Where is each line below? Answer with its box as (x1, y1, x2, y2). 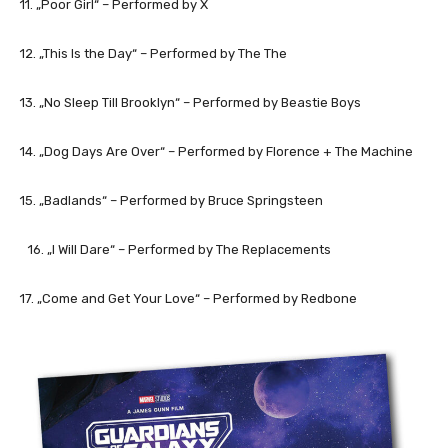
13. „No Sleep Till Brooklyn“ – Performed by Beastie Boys (20, 94, 369, 110)
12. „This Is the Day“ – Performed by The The (20, 45, 295, 61)
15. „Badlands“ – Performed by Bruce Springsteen (20, 192, 323, 208)
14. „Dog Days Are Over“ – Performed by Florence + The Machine (20, 143, 421, 159)
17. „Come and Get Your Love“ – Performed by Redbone (20, 290, 357, 306)
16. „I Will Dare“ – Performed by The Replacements (20, 241, 339, 257)
